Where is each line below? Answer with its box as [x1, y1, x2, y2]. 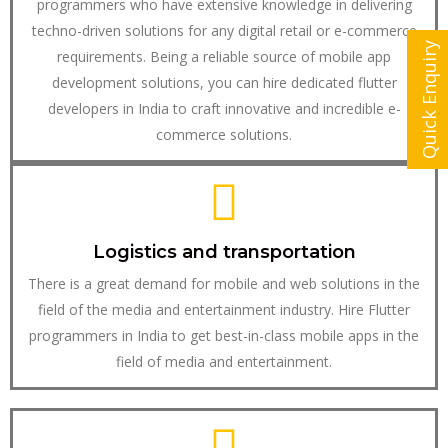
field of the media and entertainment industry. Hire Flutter [38, 300, 410, 320]
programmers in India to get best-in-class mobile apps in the [29, 326, 419, 346]
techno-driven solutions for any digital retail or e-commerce [31, 21, 417, 41]
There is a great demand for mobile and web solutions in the [28, 274, 420, 294]
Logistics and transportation [92, 241, 356, 264]
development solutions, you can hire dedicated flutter [51, 73, 397, 93]
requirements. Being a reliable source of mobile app [57, 47, 391, 67]
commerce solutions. [156, 125, 292, 145]
